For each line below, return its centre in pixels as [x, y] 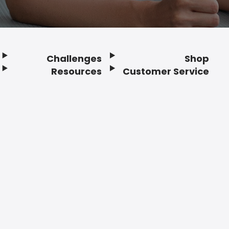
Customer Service [166, 72]
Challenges [74, 59]
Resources [77, 72]
